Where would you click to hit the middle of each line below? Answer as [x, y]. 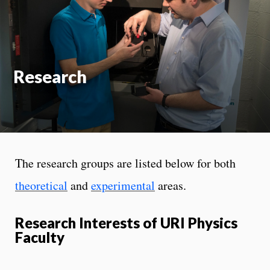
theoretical [41, 185]
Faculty [40, 237]
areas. [171, 185]
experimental [123, 185]
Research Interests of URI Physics [126, 222]
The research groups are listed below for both [125, 163]
